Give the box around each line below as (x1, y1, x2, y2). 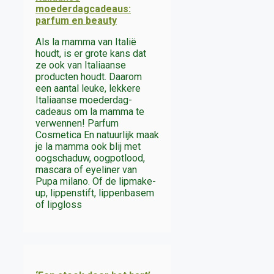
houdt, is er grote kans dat (35, 47, 146, 59)
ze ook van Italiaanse (35, 59, 126, 71)
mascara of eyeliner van (35, 163, 137, 176)
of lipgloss (35, 198, 82, 210)
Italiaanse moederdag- (35, 94, 132, 106)
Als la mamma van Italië (35, 35, 136, 48)
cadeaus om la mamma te (35, 105, 144, 117)
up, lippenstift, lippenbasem (35, 187, 154, 199)
